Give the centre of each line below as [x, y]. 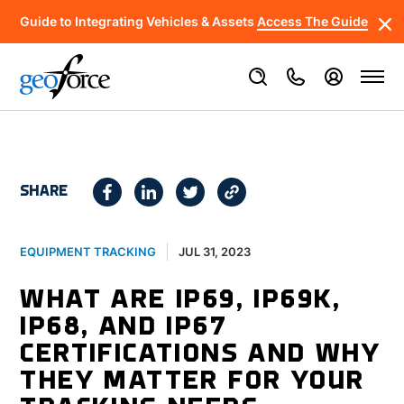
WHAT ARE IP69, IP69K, [181, 301]
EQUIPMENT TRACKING [88, 252]
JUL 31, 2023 [215, 251]
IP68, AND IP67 [124, 328]
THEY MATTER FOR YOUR [193, 382]
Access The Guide [313, 21]
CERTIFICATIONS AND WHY [201, 355]
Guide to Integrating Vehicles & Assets [139, 21]
